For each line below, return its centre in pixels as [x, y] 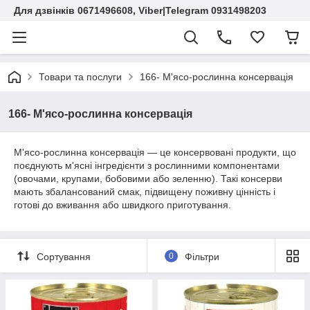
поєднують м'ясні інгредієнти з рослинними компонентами [147, 165]
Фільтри [202, 256]
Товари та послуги [80, 77]
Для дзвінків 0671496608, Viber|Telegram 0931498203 [140, 10]
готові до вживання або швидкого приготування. [122, 205]
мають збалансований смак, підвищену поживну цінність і [145, 192]
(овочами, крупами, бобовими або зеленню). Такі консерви [148, 179]
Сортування [64, 256]
